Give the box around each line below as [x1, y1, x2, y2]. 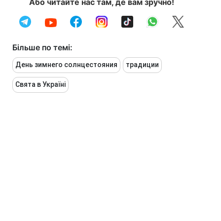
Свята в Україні [15, 80, 66, 89]
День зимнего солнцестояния [15, 61, 117, 69]
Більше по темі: [12, 42, 73, 53]
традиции [126, 61, 159, 69]
